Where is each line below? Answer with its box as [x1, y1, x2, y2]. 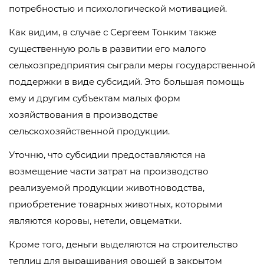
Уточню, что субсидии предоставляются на [9, 149, 206, 161]
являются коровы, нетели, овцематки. [9, 215, 181, 227]
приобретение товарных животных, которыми [9, 199, 222, 210]
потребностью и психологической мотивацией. [9, 3, 227, 15]
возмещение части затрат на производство [9, 166, 209, 177]
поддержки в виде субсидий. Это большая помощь [9, 76, 244, 88]
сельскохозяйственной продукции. [9, 126, 170, 137]
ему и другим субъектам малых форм [9, 93, 180, 104]
